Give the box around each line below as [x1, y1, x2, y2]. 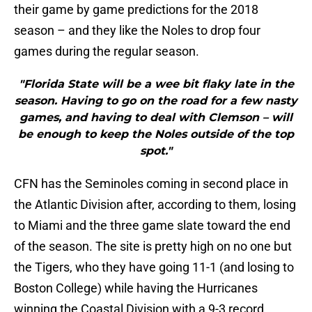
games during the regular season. [14, 44, 199, 59]
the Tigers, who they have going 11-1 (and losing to [14, 260, 294, 275]
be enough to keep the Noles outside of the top [18, 127, 294, 141]
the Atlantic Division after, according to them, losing [14, 197, 296, 212]
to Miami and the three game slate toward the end [14, 218, 290, 233]
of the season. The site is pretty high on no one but [14, 239, 292, 254]
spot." [140, 144, 172, 158]
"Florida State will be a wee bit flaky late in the [18, 77, 294, 91]
